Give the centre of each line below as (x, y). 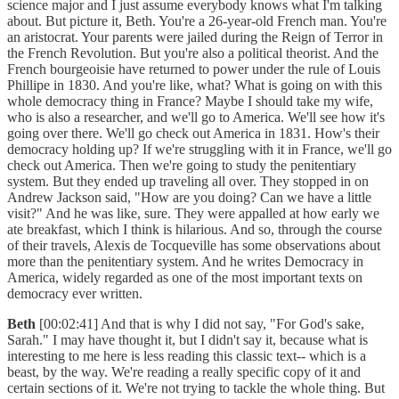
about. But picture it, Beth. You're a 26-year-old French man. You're (197, 21)
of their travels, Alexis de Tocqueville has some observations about (194, 246)
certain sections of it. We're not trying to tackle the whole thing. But (196, 388)
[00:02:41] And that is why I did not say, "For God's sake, (202, 324)
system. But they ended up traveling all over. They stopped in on (188, 182)
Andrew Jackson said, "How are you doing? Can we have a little (189, 198)
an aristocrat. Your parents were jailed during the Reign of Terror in (195, 37)
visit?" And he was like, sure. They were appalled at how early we (193, 214)
